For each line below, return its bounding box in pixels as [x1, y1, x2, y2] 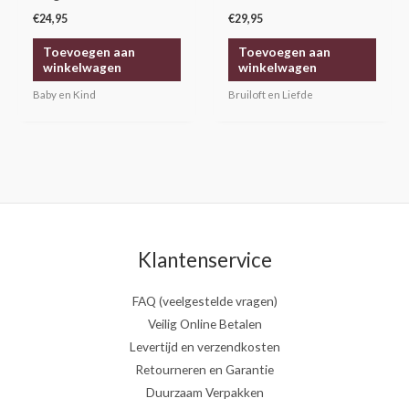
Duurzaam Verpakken [145, 383, 264, 400]
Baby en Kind [33, 89, 97, 101]
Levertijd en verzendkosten [129, 338, 280, 354]
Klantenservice [137, 247, 272, 273]
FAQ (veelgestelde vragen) [131, 292, 278, 309]
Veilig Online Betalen [147, 315, 262, 331]
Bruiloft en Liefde [228, 89, 314, 101]
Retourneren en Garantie [135, 361, 274, 377]
